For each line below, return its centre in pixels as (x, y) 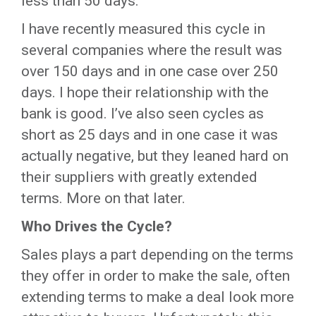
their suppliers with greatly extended (139, 177)
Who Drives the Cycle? (97, 226)
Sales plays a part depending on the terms (157, 255)
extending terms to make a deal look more (158, 297)
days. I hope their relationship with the (145, 92)
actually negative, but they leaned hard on (155, 156)
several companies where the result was (152, 50)
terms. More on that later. (103, 198)
